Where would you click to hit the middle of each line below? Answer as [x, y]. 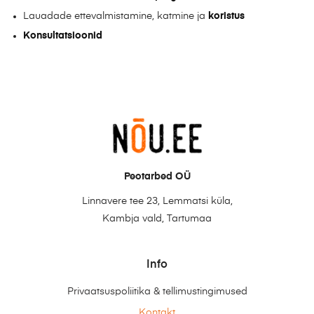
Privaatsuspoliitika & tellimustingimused [157, 292]
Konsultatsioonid [63, 35]
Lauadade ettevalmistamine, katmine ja [116, 16]
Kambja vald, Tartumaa [157, 219]
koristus [227, 16]
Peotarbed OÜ [157, 177]
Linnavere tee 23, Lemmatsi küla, [157, 202]
